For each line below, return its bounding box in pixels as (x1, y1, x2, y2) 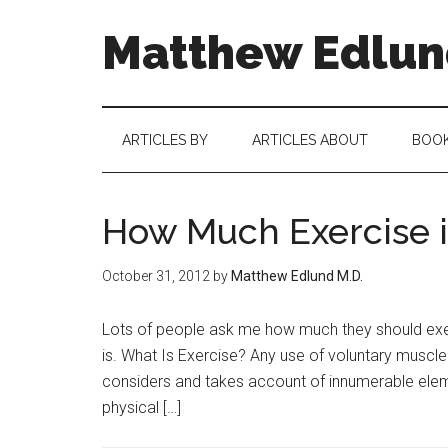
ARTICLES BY (122, 132, 208, 148)
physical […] (102, 398, 181, 417)
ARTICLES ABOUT (252, 132, 368, 148)
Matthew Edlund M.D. (231, 268, 363, 284)
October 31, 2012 (102, 268, 210, 284)
